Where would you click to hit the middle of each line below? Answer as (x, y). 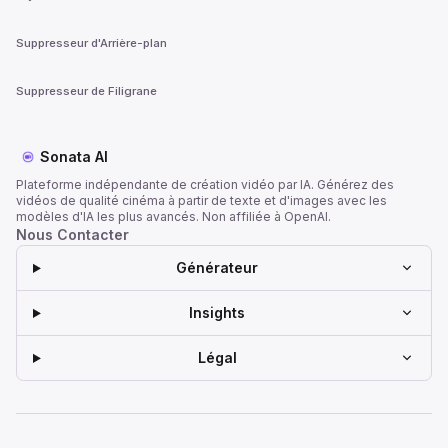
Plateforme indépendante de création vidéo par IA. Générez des (205, 185)
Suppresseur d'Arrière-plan (91, 42)
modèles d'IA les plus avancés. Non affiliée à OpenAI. (173, 217)
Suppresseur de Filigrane (86, 90)
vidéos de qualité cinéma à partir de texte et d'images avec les (201, 201)
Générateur (217, 268)
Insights (217, 313)
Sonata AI (74, 157)
